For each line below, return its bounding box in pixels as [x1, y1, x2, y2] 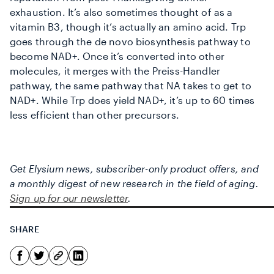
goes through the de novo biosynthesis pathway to [10, 35, 251, 48]
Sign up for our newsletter [10, 192, 128, 204]
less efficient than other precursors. [10, 109, 179, 121]
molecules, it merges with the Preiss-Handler [10, 65, 221, 77]
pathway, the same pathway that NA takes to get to [10, 80, 251, 92]
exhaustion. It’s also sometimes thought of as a [10, 6, 233, 18]
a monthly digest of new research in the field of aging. [10, 177, 259, 190]
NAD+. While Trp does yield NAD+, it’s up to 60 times [10, 94, 255, 106]
